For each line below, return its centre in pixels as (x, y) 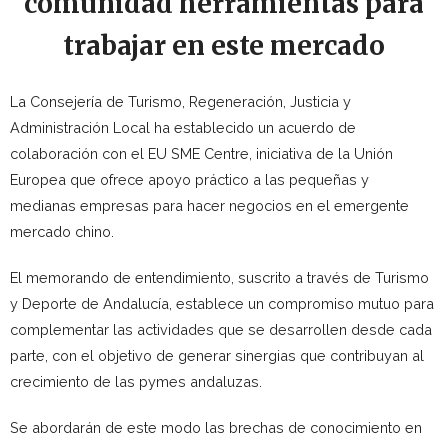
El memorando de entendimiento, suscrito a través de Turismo (219, 277)
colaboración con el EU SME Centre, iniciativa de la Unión (201, 153)
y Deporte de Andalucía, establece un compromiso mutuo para (222, 303)
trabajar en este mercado (224, 45)
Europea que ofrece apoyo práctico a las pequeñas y (189, 179)
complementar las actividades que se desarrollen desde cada (221, 329)
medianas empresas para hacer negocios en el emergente (209, 205)
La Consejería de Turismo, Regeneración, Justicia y (180, 101)
